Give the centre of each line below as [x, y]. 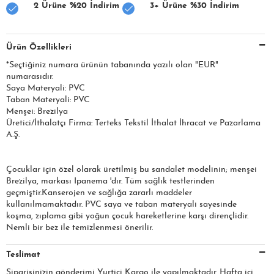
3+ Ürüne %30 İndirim [194, 6]
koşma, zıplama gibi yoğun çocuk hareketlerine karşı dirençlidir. [127, 216]
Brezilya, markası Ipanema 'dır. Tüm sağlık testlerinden [110, 181]
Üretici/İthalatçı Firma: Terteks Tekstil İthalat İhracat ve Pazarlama [133, 123]
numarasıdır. [30, 76]
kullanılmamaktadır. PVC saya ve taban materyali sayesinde [121, 204]
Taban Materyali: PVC [48, 100]
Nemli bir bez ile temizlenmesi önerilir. [80, 228]
